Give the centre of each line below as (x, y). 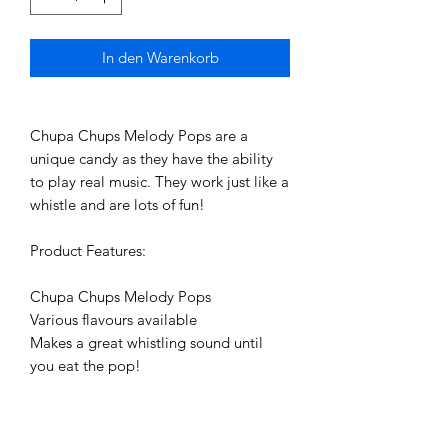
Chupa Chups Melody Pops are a (139, 136)
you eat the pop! (85, 366)
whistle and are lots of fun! (119, 205)
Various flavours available (113, 320)
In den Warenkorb (160, 58)
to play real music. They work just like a (159, 182)
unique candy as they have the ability (151, 159)
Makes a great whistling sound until (146, 343)
